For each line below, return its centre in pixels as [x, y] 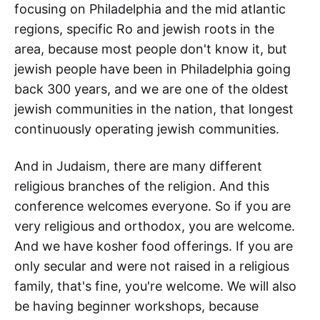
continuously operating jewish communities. [147, 129]
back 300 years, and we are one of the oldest [151, 89]
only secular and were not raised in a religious [152, 266]
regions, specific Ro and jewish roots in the [144, 29]
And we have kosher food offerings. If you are [154, 246]
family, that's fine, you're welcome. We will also [155, 286]
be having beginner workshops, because [136, 306]
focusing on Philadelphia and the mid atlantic [150, 9]
